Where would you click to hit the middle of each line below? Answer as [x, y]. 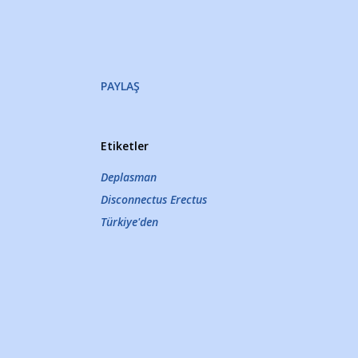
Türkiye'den [129, 222]
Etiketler [125, 146]
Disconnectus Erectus [154, 199]
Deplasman [129, 177]
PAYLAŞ [120, 86]
